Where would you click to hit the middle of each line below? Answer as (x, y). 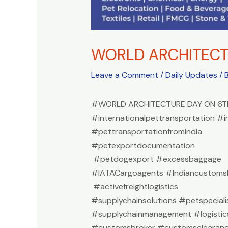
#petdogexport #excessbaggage (157, 159)
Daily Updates (191, 75)
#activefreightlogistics (134, 187)
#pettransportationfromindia (147, 132)
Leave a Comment (124, 75)
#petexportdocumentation (145, 145)
